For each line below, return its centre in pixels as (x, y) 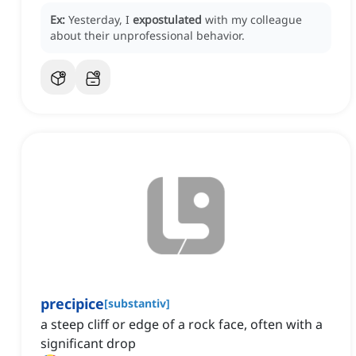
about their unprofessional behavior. (147, 36)
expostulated (167, 20)
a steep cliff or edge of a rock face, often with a (182, 325)
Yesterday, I (101, 20)
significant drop (88, 344)
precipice (72, 304)
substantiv (137, 304)
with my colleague (253, 20)
